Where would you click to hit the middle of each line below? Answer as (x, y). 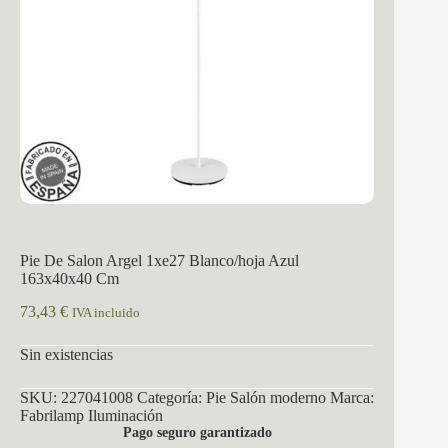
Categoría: (171, 397)
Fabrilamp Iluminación (91, 415)
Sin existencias (66, 354)
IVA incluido (106, 312)
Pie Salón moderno (266, 397)
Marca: (352, 397)
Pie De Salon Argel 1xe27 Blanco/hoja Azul (159, 261)
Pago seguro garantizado (197, 432)
